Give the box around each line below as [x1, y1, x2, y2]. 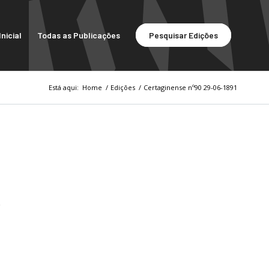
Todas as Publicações [37, 30, 120, 40]
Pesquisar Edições [149, 30, 218, 40]
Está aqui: [49, 83, 79, 92]
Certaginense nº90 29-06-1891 [144, 83, 237, 92]
